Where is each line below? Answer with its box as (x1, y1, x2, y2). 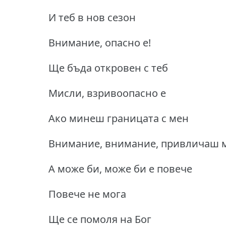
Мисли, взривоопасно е (48, 86, 166, 100)
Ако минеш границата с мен (48, 111, 189, 125)
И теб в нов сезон (48, 10, 136, 24)
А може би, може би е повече (48, 161, 192, 176)
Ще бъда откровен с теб (48, 61, 168, 75)
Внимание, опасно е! (48, 35, 151, 49)
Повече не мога (48, 187, 126, 201)
